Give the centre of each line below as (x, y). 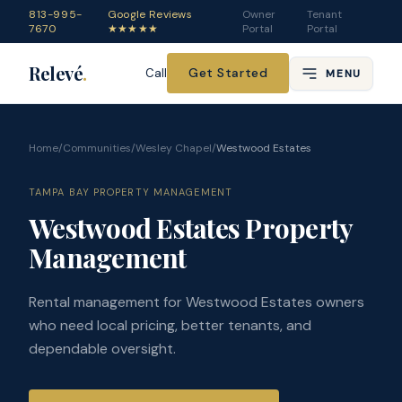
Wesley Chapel (174, 148)
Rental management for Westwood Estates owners (197, 302)
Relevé (56, 73)
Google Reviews (150, 14)
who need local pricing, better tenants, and (170, 325)
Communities (97, 148)
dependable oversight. (102, 349)
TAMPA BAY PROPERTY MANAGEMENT (131, 192)
